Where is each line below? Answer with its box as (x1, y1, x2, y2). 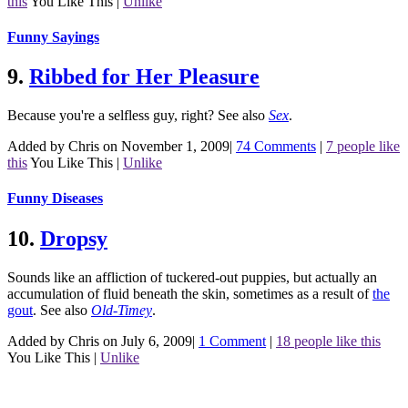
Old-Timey (91, 301, 152, 318)
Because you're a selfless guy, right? (7, 107, 218, 124)
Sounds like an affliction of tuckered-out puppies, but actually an (7, 269, 377, 285)
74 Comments (236, 138, 316, 155)
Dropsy (40, 226, 107, 250)
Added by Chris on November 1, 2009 (7, 138, 229, 155)
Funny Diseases (7, 190, 103, 207)
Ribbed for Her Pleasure (29, 65, 260, 89)
